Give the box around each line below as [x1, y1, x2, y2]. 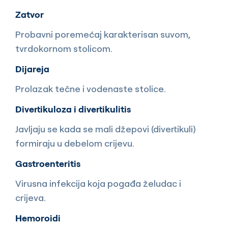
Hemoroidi [15, 212, 61, 224]
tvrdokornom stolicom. [15, 43, 112, 55]
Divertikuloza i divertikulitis [15, 103, 131, 116]
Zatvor [15, 9, 44, 21]
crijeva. [15, 192, 46, 204]
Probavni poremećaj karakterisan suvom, [15, 28, 190, 41]
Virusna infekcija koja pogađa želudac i [15, 178, 181, 190]
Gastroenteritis [15, 158, 80, 170]
